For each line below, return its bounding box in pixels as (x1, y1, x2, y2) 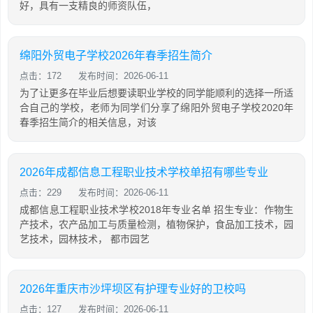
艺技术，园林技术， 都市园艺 (20, 233, 150, 245)
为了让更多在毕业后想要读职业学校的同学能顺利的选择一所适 (20, 87, 293, 99)
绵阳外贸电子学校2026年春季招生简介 (20, 50, 212, 61)
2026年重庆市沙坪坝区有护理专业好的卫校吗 (20, 283, 246, 295)
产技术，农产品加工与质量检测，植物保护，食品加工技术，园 (20, 219, 293, 230)
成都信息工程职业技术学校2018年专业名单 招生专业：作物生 (20, 204, 293, 215)
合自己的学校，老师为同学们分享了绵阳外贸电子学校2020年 (20, 102, 293, 113)
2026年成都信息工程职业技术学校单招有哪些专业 (20, 166, 268, 178)
